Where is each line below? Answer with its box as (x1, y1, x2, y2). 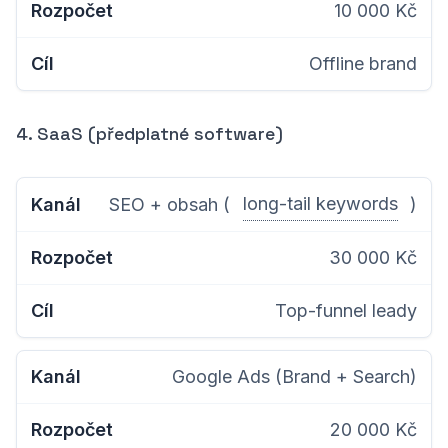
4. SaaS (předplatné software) (16, 122, 283, 145)
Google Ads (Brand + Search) (172, 366, 417, 387)
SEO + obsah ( (109, 193, 231, 215)
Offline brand (309, 53, 417, 74)
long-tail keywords (242, 193, 398, 214)
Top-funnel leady (275, 300, 417, 321)
